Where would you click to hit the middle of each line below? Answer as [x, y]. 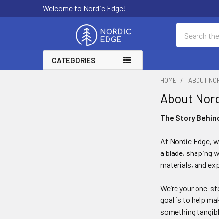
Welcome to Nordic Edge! [84, 8]
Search [188, 29]
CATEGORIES [74, 60]
